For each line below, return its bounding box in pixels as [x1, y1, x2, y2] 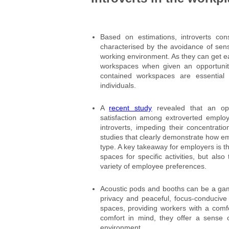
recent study [109, 104, 152, 112]
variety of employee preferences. [100, 162, 207, 171]
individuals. [100, 81, 136, 90]
